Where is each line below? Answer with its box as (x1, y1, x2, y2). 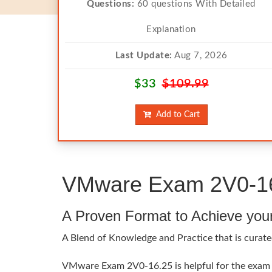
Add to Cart (151, 110, 200, 119)
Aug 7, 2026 (172, 51, 228, 60)
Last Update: (115, 51, 172, 60)
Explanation (146, 25, 196, 34)
